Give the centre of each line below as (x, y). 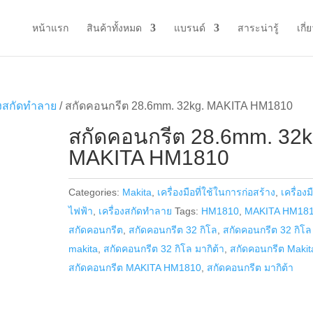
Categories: (96, 192)
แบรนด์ (189, 28)
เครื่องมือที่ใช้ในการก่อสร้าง (217, 192)
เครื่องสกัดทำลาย (136, 211)
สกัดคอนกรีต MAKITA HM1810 (135, 268)
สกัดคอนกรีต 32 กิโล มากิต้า (164, 249)
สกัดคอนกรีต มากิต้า (250, 268)
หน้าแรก (50, 28)
